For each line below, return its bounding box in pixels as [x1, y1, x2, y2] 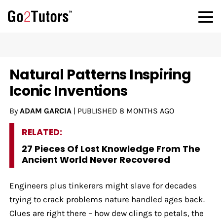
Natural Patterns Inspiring [9, 65, 191, 84]
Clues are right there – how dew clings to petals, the [9, 208, 204, 218]
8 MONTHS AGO [119, 106, 174, 115]
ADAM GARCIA [19, 106, 72, 115]
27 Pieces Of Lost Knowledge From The [21, 142, 200, 155]
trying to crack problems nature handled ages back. [9, 194, 205, 204]
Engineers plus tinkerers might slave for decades [9, 180, 197, 190]
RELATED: [21, 125, 62, 138]
